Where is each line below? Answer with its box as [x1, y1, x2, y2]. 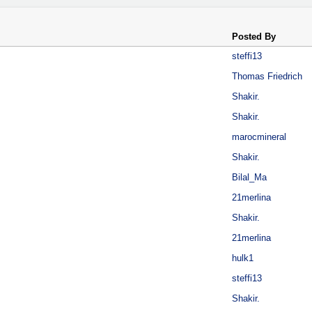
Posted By [232, 31, 276, 42]
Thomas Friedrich [232, 71, 302, 81]
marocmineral [232, 132, 286, 142]
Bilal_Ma [232, 172, 267, 182]
